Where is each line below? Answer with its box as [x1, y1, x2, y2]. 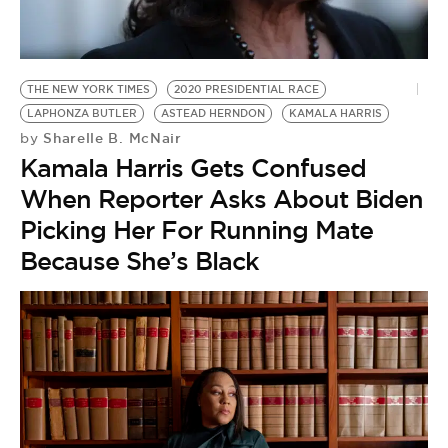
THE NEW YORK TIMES [27, 83, 150, 96]
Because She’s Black [20, 245, 259, 277]
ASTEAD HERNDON [161, 107, 265, 120]
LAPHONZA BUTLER [27, 107, 137, 120]
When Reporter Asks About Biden [20, 183, 423, 215]
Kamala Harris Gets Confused [20, 152, 366, 184]
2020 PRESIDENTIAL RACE [174, 83, 319, 96]
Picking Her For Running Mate [20, 214, 373, 246]
